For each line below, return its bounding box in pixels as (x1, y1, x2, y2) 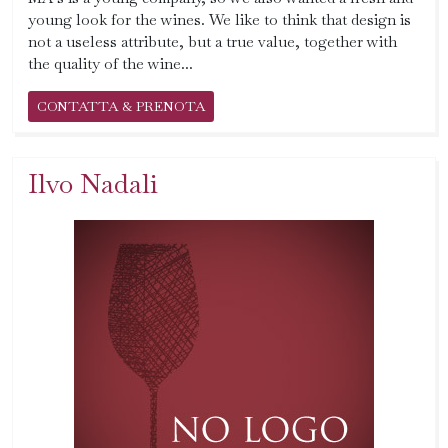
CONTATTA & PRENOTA (37, 97, 205, 115)
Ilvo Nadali (28, 166, 158, 201)
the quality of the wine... (28, 54, 193, 73)
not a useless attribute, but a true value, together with (28, 32, 397, 51)
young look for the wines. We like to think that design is (28, 10, 411, 29)
